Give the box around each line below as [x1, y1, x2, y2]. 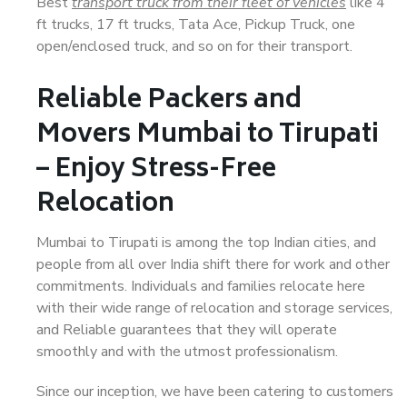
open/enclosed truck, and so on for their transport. [36, 36, 352, 56]
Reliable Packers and [36, 79, 302, 124]
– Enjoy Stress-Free [36, 148, 276, 193]
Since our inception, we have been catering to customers [36, 382, 393, 402]
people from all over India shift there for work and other [36, 254, 390, 274]
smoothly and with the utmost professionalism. [36, 342, 338, 362]
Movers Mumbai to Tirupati [36, 114, 379, 158]
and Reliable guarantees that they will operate [36, 320, 337, 340]
